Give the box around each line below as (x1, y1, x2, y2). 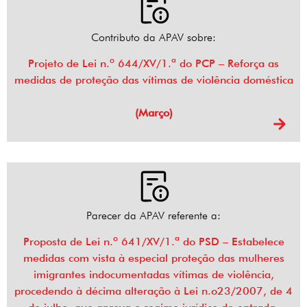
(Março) (134, 106, 173, 120)
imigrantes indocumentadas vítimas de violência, (33, 268, 274, 282)
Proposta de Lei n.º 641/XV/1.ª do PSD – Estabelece (23, 235, 284, 249)
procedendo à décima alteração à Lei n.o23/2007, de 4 (14, 284, 293, 298)
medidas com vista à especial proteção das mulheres (23, 251, 284, 265)
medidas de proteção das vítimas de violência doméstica (14, 73, 293, 87)
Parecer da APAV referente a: (86, 209, 221, 223)
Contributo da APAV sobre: (91, 31, 216, 45)
